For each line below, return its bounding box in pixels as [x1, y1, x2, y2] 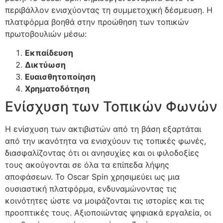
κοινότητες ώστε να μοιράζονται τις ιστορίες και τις [5, 196, 205, 206]
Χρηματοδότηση [25, 84, 90, 94]
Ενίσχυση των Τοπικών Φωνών [5, 98, 218, 115]
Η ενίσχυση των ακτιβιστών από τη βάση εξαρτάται [5, 124, 201, 134]
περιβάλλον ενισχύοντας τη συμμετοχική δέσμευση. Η [5, 4, 213, 15]
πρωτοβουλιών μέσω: [5, 28, 87, 39]
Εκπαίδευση [25, 48, 73, 58]
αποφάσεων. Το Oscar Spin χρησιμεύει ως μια [5, 172, 180, 182]
